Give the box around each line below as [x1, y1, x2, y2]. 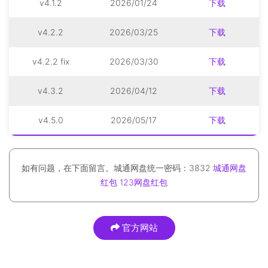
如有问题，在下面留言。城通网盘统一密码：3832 [22, 163, 213, 173]
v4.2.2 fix [32, 56, 69, 67]
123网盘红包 [120, 177, 167, 188]
